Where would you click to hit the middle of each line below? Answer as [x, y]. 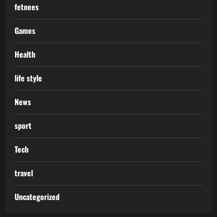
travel [24, 173]
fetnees [27, 7]
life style [28, 78]
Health [25, 54]
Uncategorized [37, 197]
